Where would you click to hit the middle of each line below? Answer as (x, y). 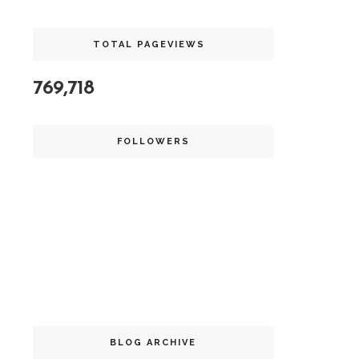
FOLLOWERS (153, 141)
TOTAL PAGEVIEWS (149, 44)
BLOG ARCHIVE (153, 343)
